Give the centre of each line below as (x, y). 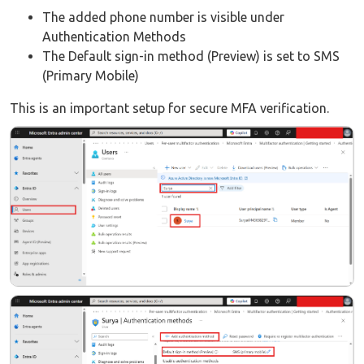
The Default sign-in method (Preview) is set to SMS (191, 56)
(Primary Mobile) (91, 76)
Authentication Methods (114, 37)
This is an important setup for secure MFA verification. (169, 108)
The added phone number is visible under (163, 17)
